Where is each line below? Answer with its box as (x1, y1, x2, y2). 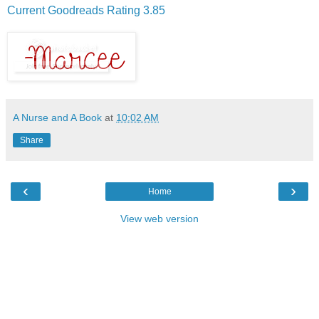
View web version (120, 212, 199, 224)
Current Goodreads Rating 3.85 (7, 4, 165, 16)
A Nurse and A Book (13, 111, 102, 123)
